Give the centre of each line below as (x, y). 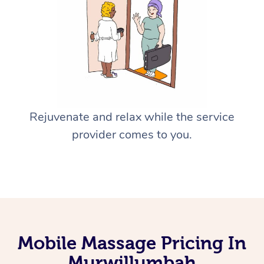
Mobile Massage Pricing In (132, 242)
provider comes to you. (132, 134)
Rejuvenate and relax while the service (132, 117)
